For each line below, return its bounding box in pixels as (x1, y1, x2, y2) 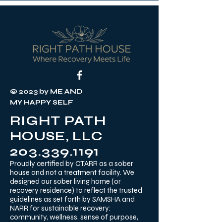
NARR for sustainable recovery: (10, 204, 111, 213)
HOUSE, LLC (10, 128, 104, 144)
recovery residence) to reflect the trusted (10, 186, 142, 195)
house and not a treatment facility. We (10, 168, 134, 177)
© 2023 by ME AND (10, 87, 83, 96)
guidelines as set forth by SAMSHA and (10, 195, 135, 204)
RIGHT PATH (10, 113, 107, 129)
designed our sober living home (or (10, 177, 121, 186)
